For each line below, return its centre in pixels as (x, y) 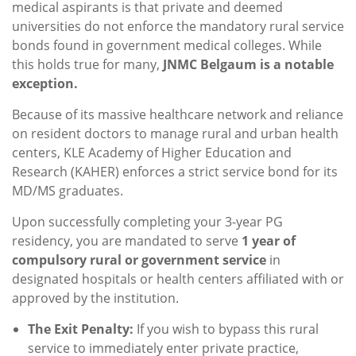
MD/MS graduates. (68, 191)
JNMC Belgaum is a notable (248, 65)
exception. (45, 84)
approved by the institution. (95, 298)
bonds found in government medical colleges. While (167, 46)
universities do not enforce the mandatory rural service (178, 27)
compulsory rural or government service (139, 260)
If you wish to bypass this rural (226, 329)
